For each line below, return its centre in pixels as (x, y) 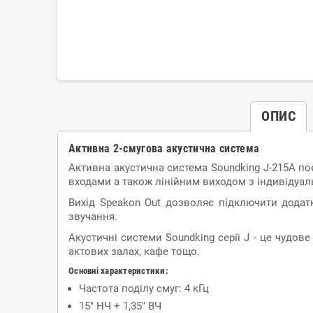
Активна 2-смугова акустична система (164, 148)
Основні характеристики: (118, 270)
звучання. (93, 216)
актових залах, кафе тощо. (134, 251)
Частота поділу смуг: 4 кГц (144, 288)
